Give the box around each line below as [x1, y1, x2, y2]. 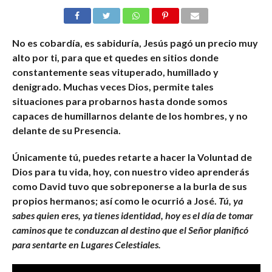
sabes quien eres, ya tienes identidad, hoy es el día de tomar [12, 209, 253, 222]
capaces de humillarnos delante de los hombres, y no [12, 110, 248, 122]
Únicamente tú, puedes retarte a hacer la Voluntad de [12, 151, 252, 163]
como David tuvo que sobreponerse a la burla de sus [12, 180, 247, 192]
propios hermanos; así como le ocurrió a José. [12, 195, 219, 207]
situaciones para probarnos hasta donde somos [12, 95, 228, 107]
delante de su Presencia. [12, 124, 121, 137]
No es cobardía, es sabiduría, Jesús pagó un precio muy [12, 37, 258, 49]
